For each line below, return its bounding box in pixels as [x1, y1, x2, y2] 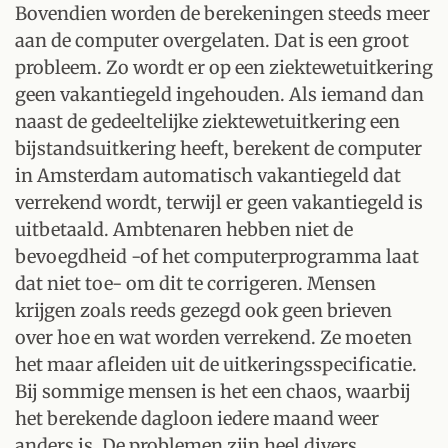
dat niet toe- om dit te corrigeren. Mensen [15, 272, 376, 295]
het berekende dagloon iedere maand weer [15, 407, 379, 430]
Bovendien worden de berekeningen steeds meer [15, 2, 430, 25]
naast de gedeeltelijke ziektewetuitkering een [15, 110, 400, 133]
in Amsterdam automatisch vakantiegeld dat [15, 164, 401, 187]
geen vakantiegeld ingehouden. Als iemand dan [15, 83, 424, 106]
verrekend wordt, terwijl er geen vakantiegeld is [15, 191, 423, 214]
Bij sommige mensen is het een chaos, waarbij [15, 380, 411, 403]
